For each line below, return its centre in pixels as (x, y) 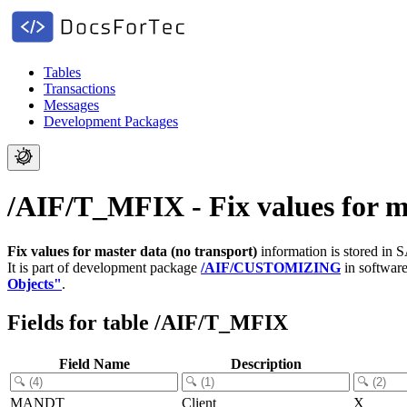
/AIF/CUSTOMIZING (271, 267)
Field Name (94, 363)
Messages (71, 105)
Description (266, 363)
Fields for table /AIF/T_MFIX (148, 322)
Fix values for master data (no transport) (132, 251)
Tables (62, 72)
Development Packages (111, 121)
